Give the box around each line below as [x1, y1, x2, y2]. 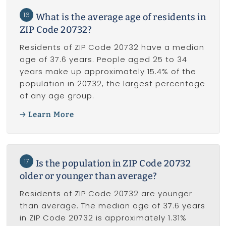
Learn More [28, 109, 74, 119]
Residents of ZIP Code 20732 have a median [19, 42, 204, 53]
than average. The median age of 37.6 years [19, 200, 205, 211]
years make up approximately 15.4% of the [19, 66, 196, 77]
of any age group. [19, 90, 94, 101]
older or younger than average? [19, 170, 157, 182]
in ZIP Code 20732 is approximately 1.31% [19, 212, 187, 223]
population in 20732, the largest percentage [19, 78, 205, 89]
